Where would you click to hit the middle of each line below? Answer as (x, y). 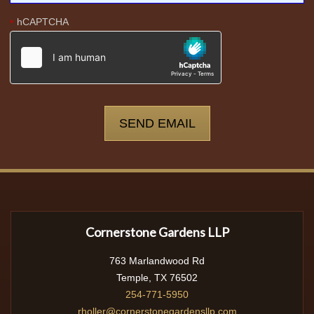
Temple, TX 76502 (157, 278)
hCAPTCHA (42, 22)
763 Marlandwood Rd (157, 261)
